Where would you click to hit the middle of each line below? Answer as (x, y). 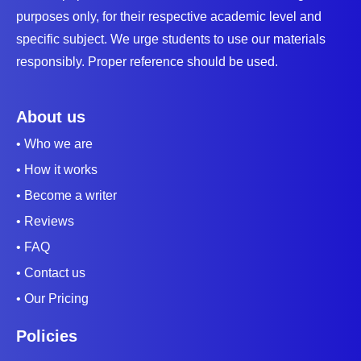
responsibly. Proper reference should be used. (147, 62)
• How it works (57, 170)
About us (51, 117)
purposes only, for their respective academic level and (169, 17)
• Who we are (54, 144)
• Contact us (51, 273)
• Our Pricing (52, 299)
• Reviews (45, 222)
